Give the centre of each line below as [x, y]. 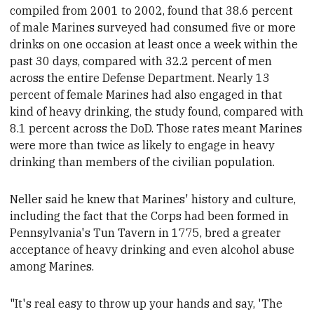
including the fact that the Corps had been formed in [150, 216]
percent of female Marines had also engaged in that [146, 94]
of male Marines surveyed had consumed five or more [153, 27]
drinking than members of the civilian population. [143, 162]
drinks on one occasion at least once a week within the [154, 44]
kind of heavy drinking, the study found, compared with [157, 111]
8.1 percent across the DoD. [83, 128]
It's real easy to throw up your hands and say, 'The [149, 303]
